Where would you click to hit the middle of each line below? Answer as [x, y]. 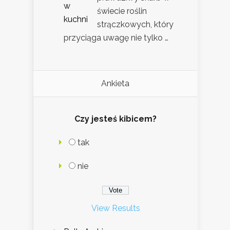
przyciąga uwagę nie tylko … [116, 38]
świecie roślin [122, 11]
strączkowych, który [135, 25]
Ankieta [115, 84]
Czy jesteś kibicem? [116, 119]
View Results [116, 208]
